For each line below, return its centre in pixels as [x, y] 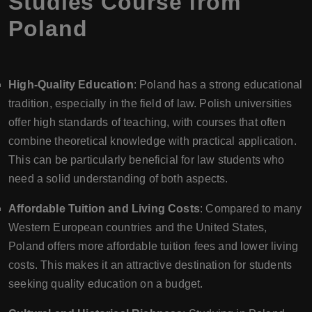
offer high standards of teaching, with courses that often [147, 122]
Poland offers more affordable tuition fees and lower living [154, 246]
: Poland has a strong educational [218, 85]
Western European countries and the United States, [138, 227]
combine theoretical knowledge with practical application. [153, 141]
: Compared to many [251, 209]
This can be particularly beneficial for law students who [147, 160]
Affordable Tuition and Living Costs [104, 209]
